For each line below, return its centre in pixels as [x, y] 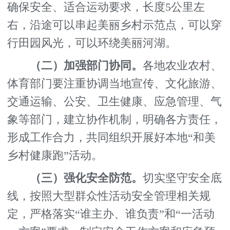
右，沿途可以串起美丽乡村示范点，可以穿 [115, 25]
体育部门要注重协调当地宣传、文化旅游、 [115, 84]
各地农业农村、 [183, 66]
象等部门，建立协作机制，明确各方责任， [115, 120]
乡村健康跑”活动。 [55, 156]
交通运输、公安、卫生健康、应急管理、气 [115, 102]
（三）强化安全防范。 [87, 178]
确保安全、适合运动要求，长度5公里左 [106, 7]
